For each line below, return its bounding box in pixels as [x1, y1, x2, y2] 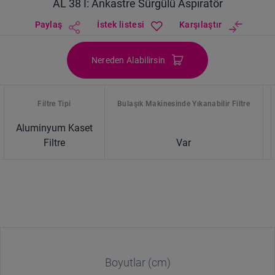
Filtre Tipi [37, 99, 71, 108]
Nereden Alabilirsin [91, 55, 166, 65]
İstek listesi [97, 19, 145, 29]
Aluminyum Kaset [15, 122, 93, 134]
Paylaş [34, 19, 63, 29]
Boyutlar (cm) [104, 255, 171, 269]
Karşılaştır [179, 19, 222, 29]
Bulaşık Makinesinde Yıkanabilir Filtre [117, 99, 250, 108]
